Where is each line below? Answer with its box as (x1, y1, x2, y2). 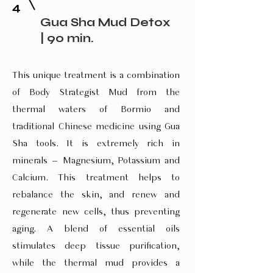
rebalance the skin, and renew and (12, 190, 180, 200)
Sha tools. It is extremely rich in (12, 139, 180, 149)
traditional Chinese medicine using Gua (12, 122, 180, 132)
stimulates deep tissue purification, (12, 241, 180, 251)
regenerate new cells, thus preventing (12, 207, 180, 217)
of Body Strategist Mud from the (12, 88, 180, 97)
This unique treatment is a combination (12, 71, 180, 80)
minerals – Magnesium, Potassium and (12, 156, 180, 166)
